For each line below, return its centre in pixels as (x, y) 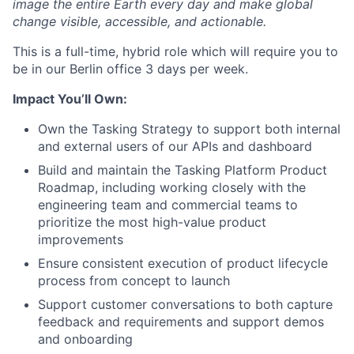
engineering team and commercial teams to (168, 205)
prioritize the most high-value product (152, 222)
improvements (81, 239)
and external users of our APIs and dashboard (175, 146)
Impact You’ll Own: (70, 99)
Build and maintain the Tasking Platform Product (183, 170)
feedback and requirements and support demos (181, 322)
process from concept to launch (134, 281)
